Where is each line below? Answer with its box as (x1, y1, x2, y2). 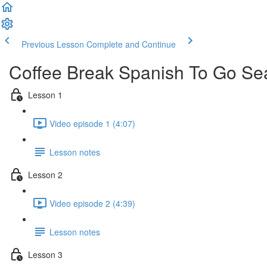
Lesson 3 (28, 248, 63, 260)
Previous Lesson (21, 38, 84, 50)
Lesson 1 (28, 88, 63, 101)
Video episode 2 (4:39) (49, 197, 135, 209)
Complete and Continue (86, 38, 176, 50)
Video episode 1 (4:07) (49, 117, 135, 129)
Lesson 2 (28, 168, 63, 181)
